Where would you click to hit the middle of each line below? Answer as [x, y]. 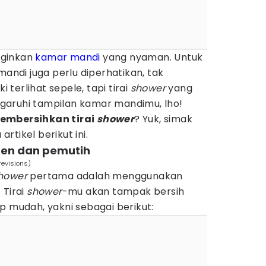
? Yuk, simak [164, 119]
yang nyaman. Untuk [151, 57]
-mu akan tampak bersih [123, 191]
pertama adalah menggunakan [105, 176]
